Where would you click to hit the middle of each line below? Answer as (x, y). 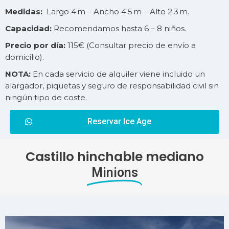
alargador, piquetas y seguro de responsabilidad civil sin (112, 86)
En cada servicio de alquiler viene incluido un (119, 74)
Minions (114, 173)
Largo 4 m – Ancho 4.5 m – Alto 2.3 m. (116, 12)
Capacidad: (28, 29)
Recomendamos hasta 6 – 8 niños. (119, 29)
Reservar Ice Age (119, 122)
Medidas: (24, 12)
